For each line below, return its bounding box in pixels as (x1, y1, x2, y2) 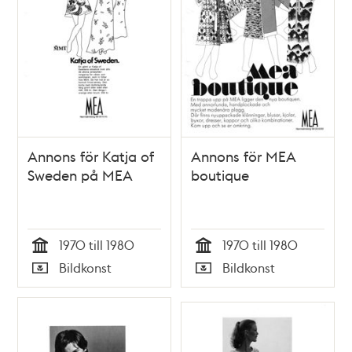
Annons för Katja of (27, 146, 155, 165)
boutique (191, 165, 249, 184)
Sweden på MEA (27, 165, 134, 184)
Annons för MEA (191, 146, 296, 165)
